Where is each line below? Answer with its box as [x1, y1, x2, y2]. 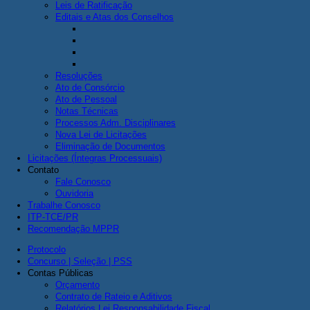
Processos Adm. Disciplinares [55, 118, 176, 128]
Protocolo [28, 244, 66, 255]
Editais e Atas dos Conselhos [55, 12, 174, 22]
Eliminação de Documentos [55, 141, 165, 152]
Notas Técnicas [55, 106, 118, 116]
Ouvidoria [55, 188, 93, 199]
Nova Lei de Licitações [55, 129, 147, 140]
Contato [28, 165, 59, 175]
